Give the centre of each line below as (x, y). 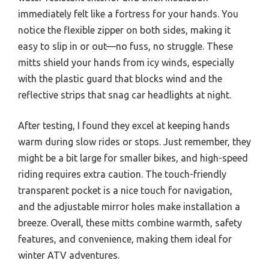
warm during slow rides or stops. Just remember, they (134, 141)
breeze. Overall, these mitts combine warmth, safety (130, 222)
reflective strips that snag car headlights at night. (125, 95)
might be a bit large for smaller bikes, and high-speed (133, 158)
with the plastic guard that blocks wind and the (120, 78)
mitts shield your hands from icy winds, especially (126, 62)
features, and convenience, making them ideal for (125, 239)
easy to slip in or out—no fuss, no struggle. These (125, 46)
